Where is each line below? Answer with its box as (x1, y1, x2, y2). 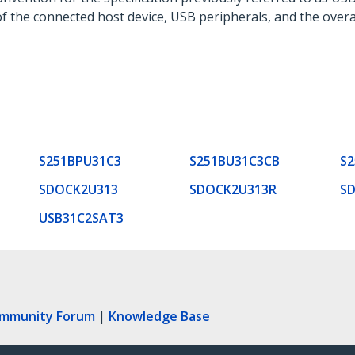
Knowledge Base (109, 307, 210, 325)
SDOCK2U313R (189, 180, 277, 198)
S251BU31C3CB (189, 151, 280, 170)
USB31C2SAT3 (39, 208, 124, 227)
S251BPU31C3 (39, 151, 121, 170)
